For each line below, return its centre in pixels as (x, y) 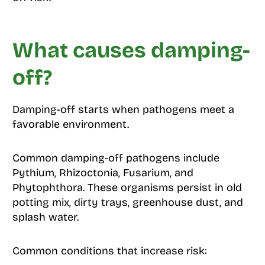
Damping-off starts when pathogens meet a (123, 109)
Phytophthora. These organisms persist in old (127, 187)
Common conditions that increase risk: (109, 251)
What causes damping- (131, 50)
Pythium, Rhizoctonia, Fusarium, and (103, 172)
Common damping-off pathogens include (116, 158)
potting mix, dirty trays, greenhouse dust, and (127, 202)
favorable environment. (70, 124)
